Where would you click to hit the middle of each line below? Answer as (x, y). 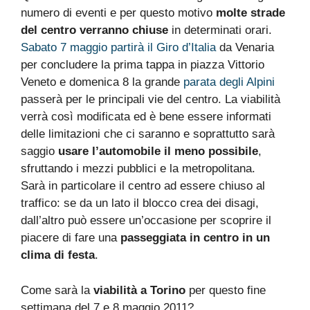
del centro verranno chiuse (94, 30)
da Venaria (245, 47)
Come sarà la (57, 290)
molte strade (250, 13)
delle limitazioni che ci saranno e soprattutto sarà (148, 134)
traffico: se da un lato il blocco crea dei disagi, (140, 203)
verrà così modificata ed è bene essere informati (146, 117)
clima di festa (58, 255)
